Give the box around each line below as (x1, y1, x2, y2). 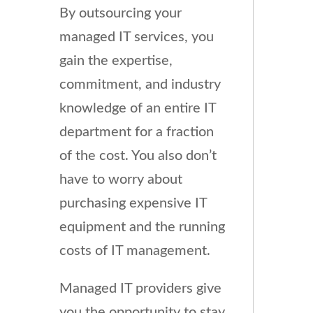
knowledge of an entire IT (59, 101, 216, 116)
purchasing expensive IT (59, 196, 207, 211)
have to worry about (59, 173, 182, 187)
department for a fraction (59, 125, 214, 140)
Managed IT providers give (59, 282, 221, 296)
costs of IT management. (59, 244, 210, 259)
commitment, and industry (59, 78, 221, 92)
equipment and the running (59, 220, 225, 235)
